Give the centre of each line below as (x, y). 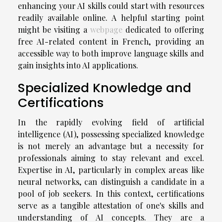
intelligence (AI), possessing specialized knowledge (111, 134)
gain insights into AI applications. (78, 65)
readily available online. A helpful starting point (111, 17)
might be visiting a (54, 29)
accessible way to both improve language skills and (111, 53)
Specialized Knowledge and (105, 88)
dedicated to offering (163, 29)
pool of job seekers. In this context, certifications (111, 193)
